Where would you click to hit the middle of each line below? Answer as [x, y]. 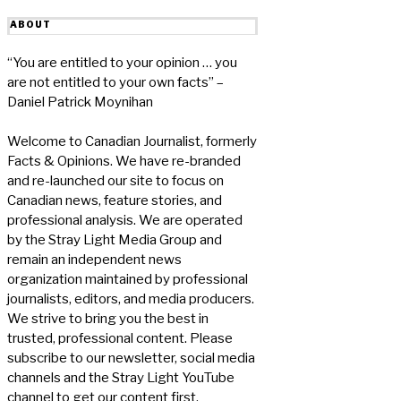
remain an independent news [94, 260]
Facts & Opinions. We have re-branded [124, 162]
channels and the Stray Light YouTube [121, 378]
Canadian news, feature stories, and [115, 201]
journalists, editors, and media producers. [131, 299]
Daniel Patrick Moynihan [80, 102]
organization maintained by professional [128, 280]
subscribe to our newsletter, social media [131, 358]
